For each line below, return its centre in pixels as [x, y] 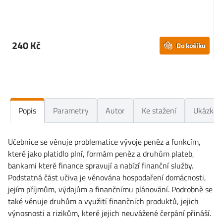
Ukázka [205, 110]
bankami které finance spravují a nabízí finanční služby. [101, 165]
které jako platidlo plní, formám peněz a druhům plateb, [101, 153]
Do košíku [191, 45]
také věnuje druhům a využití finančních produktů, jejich [103, 201]
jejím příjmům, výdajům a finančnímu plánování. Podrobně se [110, 189]
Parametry [71, 110]
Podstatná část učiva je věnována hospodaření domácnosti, [107, 177]
